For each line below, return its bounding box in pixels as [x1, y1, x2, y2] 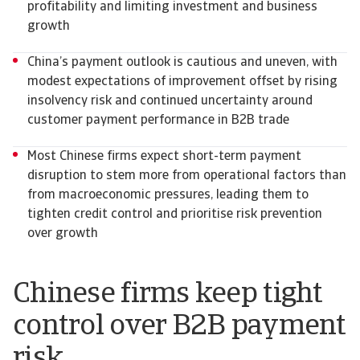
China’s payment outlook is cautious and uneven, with [27, 56, 337, 69]
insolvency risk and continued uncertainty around [27, 95, 313, 108]
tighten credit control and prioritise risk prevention [27, 208, 322, 221]
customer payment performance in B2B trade [27, 114, 296, 127]
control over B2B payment [13, 313, 346, 342]
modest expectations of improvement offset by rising [27, 76, 337, 88]
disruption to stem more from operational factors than [27, 170, 346, 182]
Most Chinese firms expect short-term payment [27, 150, 301, 163]
